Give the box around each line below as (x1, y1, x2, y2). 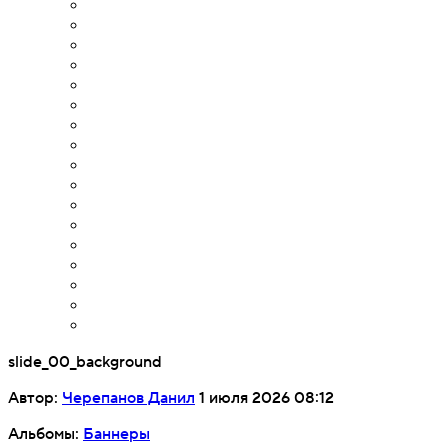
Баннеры (83, 423, 150, 444)
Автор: (8, 387, 62, 408)
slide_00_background (8, 351, 162, 372)
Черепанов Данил (62, 387, 195, 408)
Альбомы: (8, 423, 83, 444)
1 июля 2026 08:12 (195, 387, 334, 408)
